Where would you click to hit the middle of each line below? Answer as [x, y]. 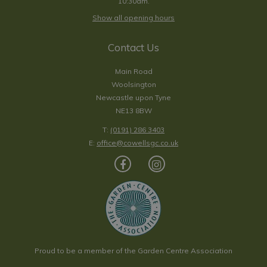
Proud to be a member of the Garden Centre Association [133, 251]
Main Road [133, 71]
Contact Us [133, 47]
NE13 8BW [133, 111]
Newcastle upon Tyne [133, 97]
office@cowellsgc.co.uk [137, 143]
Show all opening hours [133, 18]
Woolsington [133, 84]
